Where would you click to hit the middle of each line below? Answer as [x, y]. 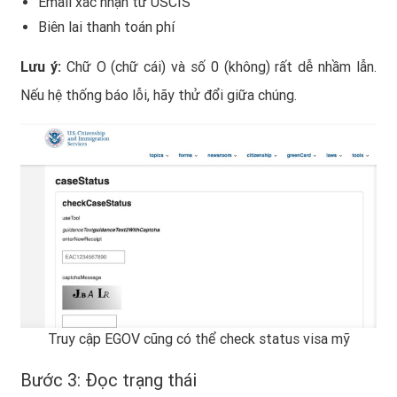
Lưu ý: [41, 67]
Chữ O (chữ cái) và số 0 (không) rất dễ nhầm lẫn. [219, 67]
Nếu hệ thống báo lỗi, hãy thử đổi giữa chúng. [159, 96]
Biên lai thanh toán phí [106, 27]
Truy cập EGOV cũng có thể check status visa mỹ [198, 339]
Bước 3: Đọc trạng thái [109, 380]
